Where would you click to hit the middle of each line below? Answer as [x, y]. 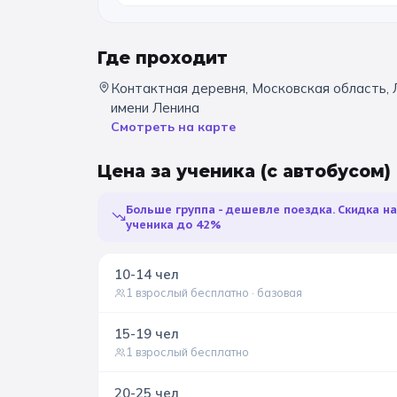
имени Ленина [155, 108]
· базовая [276, 293]
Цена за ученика [179, 172]
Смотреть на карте [173, 127]
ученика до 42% [173, 225]
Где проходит [163, 58]
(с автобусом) [326, 172]
